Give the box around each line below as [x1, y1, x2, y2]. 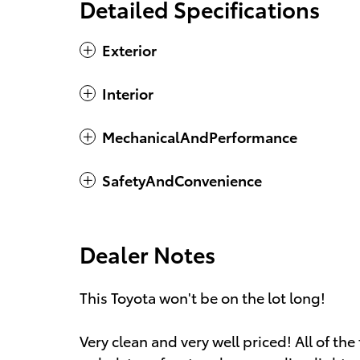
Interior [102, 83, 153, 104]
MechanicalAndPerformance [102, 126, 297, 147]
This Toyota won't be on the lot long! [80, 287, 325, 308]
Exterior [102, 39, 157, 60]
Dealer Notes [80, 238, 215, 270]
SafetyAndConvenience [102, 170, 262, 190]
